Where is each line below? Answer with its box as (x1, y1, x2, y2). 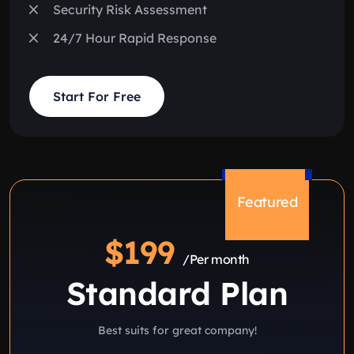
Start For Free (53, 88, 141, 105)
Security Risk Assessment (53, 2, 207, 18)
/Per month (183, 251, 250, 268)
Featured (236, 193, 298, 212)
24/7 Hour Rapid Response (53, 30, 217, 47)
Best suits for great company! (97, 323, 257, 338)
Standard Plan (66, 273, 288, 314)
